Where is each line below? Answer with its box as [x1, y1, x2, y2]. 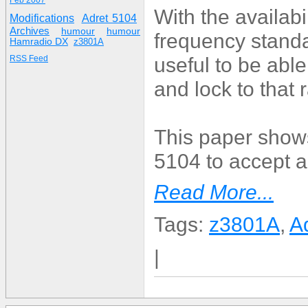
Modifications [10, 12, 74, 24]
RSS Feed [10, 54, 48, 63]
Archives [10, 25, 49, 36]
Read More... [154, 180, 274, 203]
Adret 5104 [81, 12, 137, 24]
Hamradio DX [10, 36, 68, 47]
